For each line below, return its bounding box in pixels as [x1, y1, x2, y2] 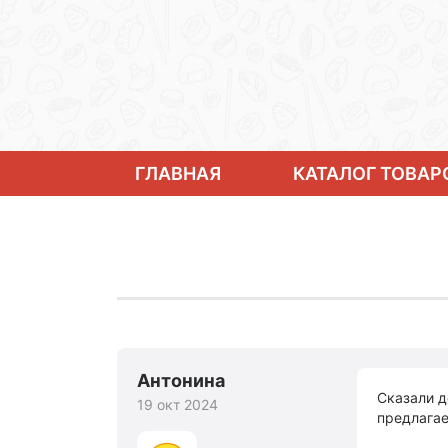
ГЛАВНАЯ [135, 163, 221, 184]
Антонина [137, 370, 225, 391]
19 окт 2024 [137, 396, 218, 413]
